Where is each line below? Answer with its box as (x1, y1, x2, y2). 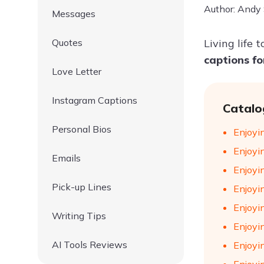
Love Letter (52, 65, 101, 77)
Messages (52, 8, 95, 19)
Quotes (52, 37, 82, 48)
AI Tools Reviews (52, 239, 127, 250)
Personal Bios (52, 123, 111, 135)
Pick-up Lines (52, 181, 111, 193)
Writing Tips (52, 210, 106, 222)
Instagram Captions (52, 94, 137, 106)
